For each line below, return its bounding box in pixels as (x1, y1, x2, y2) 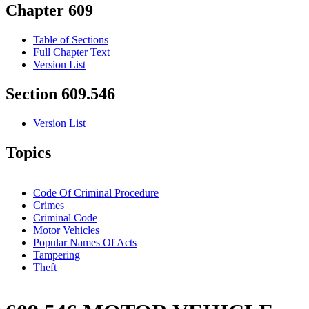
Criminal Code (33, 211, 97, 223)
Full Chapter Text (33, 46, 110, 59)
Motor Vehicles (33, 223, 99, 236)
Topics (6, 143, 51, 162)
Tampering (33, 248, 80, 261)
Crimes (33, 199, 64, 211)
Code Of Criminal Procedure (33, 186, 159, 199)
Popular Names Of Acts (33, 236, 137, 248)
